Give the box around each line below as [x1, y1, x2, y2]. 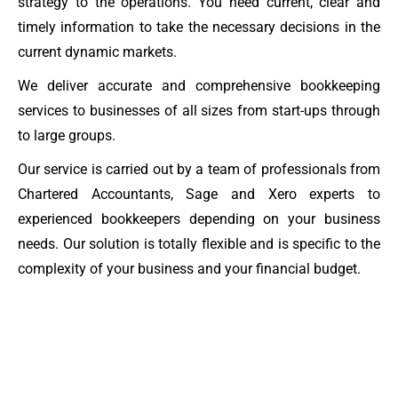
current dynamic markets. [18, 44, 177, 61]
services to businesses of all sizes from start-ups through [18, 102, 380, 120]
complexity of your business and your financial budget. [18, 260, 361, 278]
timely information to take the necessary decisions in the [18, 19, 380, 36]
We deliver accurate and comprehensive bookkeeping [18, 77, 380, 95]
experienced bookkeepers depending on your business [18, 211, 380, 228]
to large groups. [18, 127, 115, 145]
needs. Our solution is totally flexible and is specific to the [18, 235, 380, 253]
